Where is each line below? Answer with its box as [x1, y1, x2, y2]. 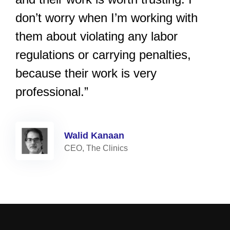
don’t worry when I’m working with [15, 10, 198, 25]
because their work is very [15, 66, 157, 80]
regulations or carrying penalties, [15, 47, 191, 62]
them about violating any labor [15, 29, 178, 43]
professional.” [15, 84, 88, 99]
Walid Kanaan [64, 130, 124, 141]
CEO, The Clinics [64, 143, 128, 152]
